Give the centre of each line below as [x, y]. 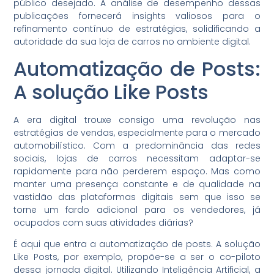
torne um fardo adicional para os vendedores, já [137, 209]
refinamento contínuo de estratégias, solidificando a [137, 29]
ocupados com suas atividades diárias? [104, 222]
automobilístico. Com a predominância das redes [137, 145]
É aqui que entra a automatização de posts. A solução [137, 244]
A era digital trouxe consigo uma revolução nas [137, 120]
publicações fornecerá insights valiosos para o [137, 16]
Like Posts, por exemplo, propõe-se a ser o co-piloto [137, 257]
